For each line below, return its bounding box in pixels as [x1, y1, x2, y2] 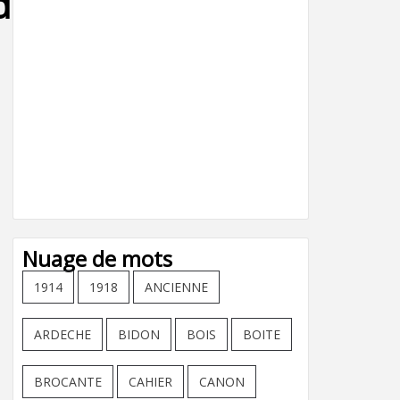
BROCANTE [34, 373, 102, 390]
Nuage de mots [22, 244, 172, 273]
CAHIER [129, 373, 172, 390]
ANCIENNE [145, 279, 208, 296]
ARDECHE [34, 326, 91, 343]
